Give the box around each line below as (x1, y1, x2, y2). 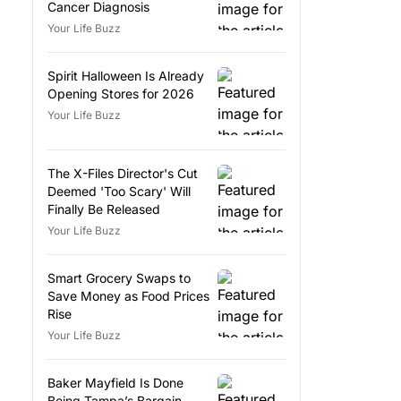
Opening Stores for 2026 (47, 85, 194, 101)
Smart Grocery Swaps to (47, 269, 191, 286)
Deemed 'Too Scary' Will (47, 183, 191, 199)
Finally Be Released (47, 200, 160, 217)
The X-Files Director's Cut (47, 165, 198, 181)
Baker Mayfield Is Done (47, 374, 183, 390)
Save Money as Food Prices (47, 287, 209, 303)
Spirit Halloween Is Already (47, 67, 204, 83)
